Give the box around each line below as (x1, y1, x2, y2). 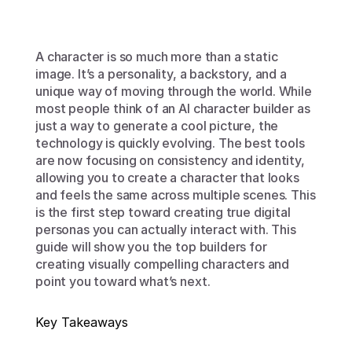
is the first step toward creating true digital (35, 204, 291, 220)
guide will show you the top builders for (35, 239, 267, 255)
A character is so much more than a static (35, 49, 278, 64)
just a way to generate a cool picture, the (35, 118, 279, 134)
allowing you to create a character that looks (35, 170, 299, 185)
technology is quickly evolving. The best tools (35, 135, 305, 151)
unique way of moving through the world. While (35, 83, 312, 99)
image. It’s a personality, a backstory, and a (35, 66, 287, 82)
